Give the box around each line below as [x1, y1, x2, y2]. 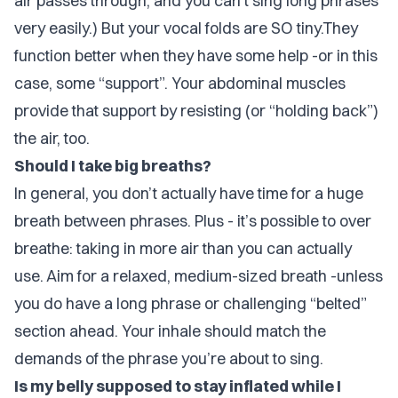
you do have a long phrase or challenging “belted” [14, 293, 367, 314]
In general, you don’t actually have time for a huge [14, 183, 363, 203]
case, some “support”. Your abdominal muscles [14, 73, 346, 93]
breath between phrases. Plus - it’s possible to [14, 211, 339, 231]
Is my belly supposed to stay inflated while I [14, 376, 341, 396]
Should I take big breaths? [14, 155, 211, 176]
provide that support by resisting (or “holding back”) [14, 100, 378, 121]
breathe [14, 238, 69, 259]
